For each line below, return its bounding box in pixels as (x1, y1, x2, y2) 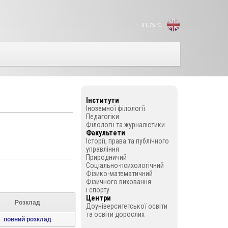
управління (85, 145, 119, 153)
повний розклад (3, 216, 51, 223)
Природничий (85, 153, 127, 161)
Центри (85, 194, 111, 202)
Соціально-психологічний (85, 161, 164, 169)
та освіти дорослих (85, 210, 145, 218)
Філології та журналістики (85, 121, 165, 129)
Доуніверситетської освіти (85, 202, 167, 210)
